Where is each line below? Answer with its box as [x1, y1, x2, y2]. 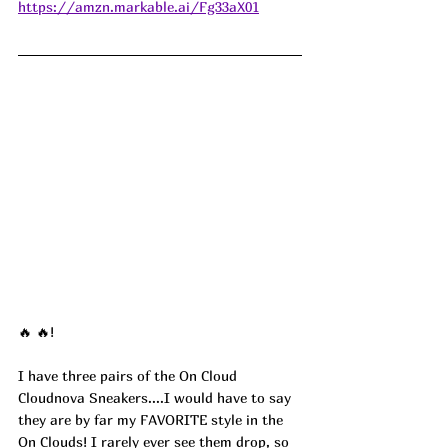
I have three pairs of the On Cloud [18, 367, 241, 384]
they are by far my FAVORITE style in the [18, 411, 287, 428]
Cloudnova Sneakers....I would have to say [18, 389, 295, 406]
